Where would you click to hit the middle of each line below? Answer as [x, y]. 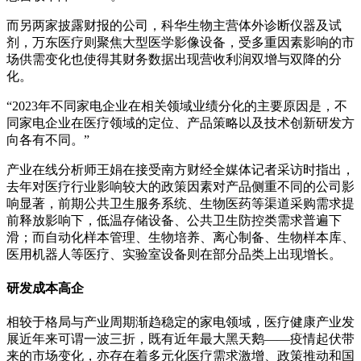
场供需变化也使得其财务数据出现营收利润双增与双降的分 [174, 59]
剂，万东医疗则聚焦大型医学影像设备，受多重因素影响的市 [180, 42]
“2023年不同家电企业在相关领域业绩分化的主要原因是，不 [177, 106]
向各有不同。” [48, 139]
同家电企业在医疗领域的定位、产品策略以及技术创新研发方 [180, 122]
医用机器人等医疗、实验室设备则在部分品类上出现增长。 [174, 254]
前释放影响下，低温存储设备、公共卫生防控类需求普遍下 [174, 220]
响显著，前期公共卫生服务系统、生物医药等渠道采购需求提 [180, 203]
